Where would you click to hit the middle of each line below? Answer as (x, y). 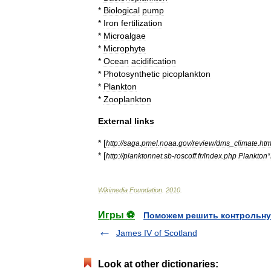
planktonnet (143, 155)
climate (246, 143)
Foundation (146, 190)
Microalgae (125, 35)
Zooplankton (127, 99)
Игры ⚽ (116, 215)
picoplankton (186, 73)
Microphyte (125, 48)
